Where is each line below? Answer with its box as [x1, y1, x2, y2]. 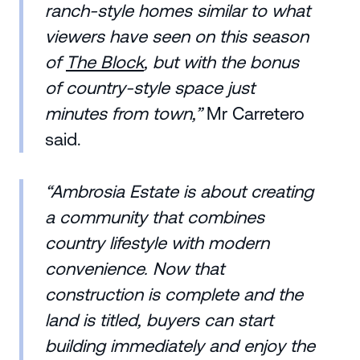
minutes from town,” [44, 104, 202, 125]
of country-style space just [44, 78, 255, 99]
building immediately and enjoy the [44, 336, 315, 357]
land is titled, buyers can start [44, 310, 273, 331]
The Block [65, 52, 144, 73]
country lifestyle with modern [44, 233, 269, 254]
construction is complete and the [44, 284, 303, 305]
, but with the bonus [143, 52, 299, 73]
